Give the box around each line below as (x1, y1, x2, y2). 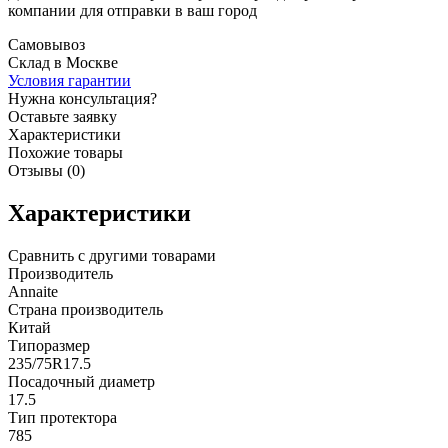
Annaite (8, 282, 58, 300)
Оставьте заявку (8, 107, 117, 125)
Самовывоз (8, 35, 85, 53)
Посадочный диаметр (8, 372, 155, 390)
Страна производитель (8, 300, 163, 318)
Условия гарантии (8, 71, 131, 89)
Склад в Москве (8, 53, 118, 71)
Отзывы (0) (8, 161, 85, 179)
